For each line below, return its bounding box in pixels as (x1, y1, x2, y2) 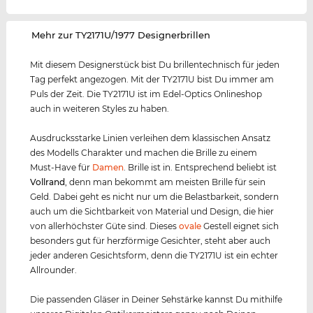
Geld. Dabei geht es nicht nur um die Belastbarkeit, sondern (30, 191, 279, 203)
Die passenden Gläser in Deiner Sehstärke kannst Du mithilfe (30, 294, 283, 305)
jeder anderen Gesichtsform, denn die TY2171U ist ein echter (30, 250, 279, 261)
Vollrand (30, 177, 66, 188)
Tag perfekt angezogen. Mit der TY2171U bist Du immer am (30, 74, 275, 85)
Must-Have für (30, 162, 93, 173)
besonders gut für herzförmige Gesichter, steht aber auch (30, 235, 271, 247)
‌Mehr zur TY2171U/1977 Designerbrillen (31, 29, 211, 41)
